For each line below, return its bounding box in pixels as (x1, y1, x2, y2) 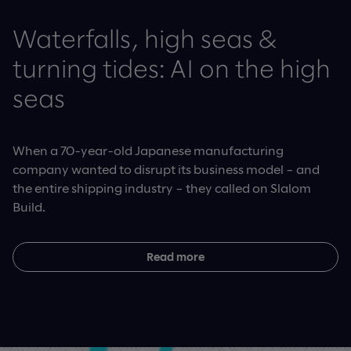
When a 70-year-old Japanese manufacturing (13, 143, 284, 158)
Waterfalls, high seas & (13, 29, 278, 53)
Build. (13, 199, 45, 215)
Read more (147, 250, 204, 264)
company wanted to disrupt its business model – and (13, 161, 320, 177)
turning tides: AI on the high (13, 59, 331, 83)
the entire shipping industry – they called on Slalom (13, 180, 311, 196)
